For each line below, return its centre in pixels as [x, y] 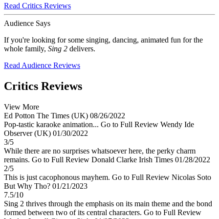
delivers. [81, 49]
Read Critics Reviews [37, 6]
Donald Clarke [115, 160]
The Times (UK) [63, 116]
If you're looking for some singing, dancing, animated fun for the [103, 40]
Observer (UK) [28, 133]
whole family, [26, 49]
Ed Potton [20, 116]
